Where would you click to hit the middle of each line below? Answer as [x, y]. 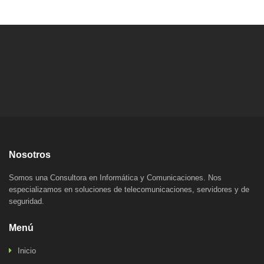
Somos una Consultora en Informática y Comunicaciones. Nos [115, 178]
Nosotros [30, 155]
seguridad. [27, 201]
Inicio [27, 251]
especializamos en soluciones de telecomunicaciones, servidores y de [129, 189]
